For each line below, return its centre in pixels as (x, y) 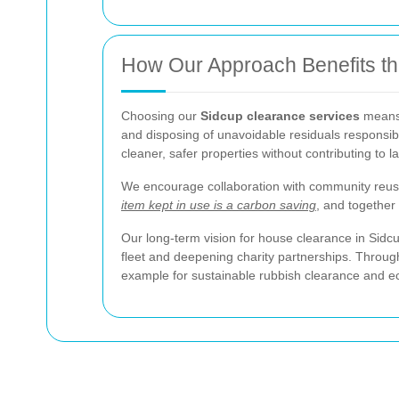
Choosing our (161, 116)
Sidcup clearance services (280, 116)
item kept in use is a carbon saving (219, 205)
